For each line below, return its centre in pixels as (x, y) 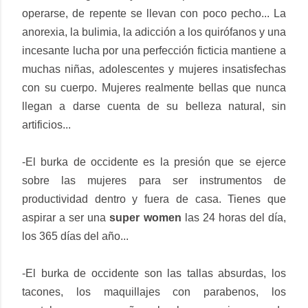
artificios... (46, 124)
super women (145, 217)
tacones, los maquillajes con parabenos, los (154, 291)
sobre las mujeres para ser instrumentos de (154, 180)
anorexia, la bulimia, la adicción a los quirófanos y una (154, 32)
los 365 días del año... (75, 236)
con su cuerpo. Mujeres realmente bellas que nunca (154, 87)
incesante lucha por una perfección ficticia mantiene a (154, 50)
